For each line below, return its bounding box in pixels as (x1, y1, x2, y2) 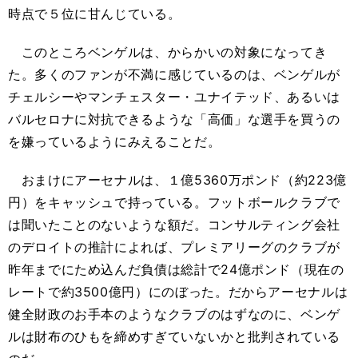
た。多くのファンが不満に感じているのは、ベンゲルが (8, 66, 340, 82)
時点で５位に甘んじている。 (8, 6, 181, 22)
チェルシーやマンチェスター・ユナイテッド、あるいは (8, 89, 341, 105)
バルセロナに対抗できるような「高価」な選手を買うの (8, 111, 341, 127)
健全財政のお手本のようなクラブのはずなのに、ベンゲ (8, 306, 340, 322)
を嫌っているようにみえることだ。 (8, 133, 221, 149)
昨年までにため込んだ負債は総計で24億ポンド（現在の (8, 261, 344, 277)
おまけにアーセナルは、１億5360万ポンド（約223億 (8, 172, 347, 188)
